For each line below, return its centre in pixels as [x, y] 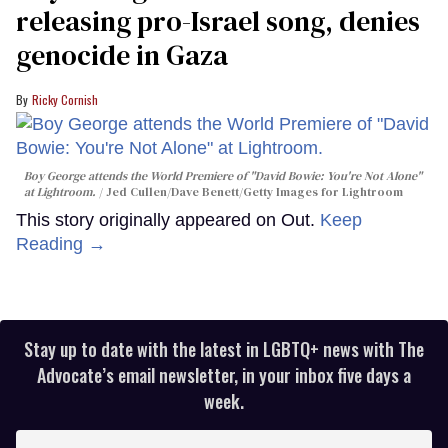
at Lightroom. [60, 192]
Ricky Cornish [65, 100]
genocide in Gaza [122, 55]
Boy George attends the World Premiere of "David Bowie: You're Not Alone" [223, 176]
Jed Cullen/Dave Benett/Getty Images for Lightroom [254, 192]
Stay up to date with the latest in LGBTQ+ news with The [224, 349]
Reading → [61, 244]
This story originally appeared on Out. [168, 220]
